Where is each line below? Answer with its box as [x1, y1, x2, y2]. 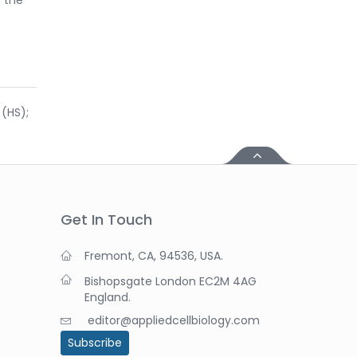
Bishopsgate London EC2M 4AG [84, 273, 257, 289]
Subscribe [68, 334, 122, 351]
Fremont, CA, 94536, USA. [84, 247, 223, 264]
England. [84, 288, 131, 305]
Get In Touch [61, 209, 152, 229]
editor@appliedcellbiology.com [88, 312, 260, 328]
